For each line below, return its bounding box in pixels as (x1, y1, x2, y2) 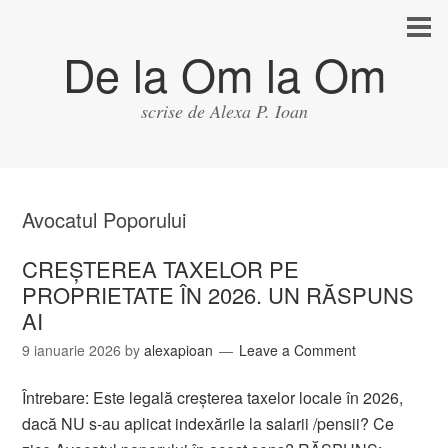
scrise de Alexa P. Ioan (140, 99, 308, 123)
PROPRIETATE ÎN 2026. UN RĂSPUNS (22, 279, 415, 310)
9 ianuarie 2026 (22, 340, 122, 360)
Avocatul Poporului (22, 205, 187, 234)
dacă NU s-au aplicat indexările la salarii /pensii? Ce (22, 412, 395, 435)
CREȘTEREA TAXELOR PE (22, 253, 300, 284)
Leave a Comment (239, 340, 357, 360)
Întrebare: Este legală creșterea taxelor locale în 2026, (22, 386, 404, 409)
